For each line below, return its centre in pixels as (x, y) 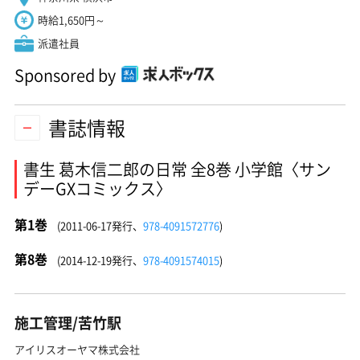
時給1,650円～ (72, 19)
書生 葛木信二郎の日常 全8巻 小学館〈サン (177, 169)
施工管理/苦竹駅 (68, 323)
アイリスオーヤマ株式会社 (77, 349)
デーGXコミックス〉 (98, 188)
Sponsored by (65, 75)
